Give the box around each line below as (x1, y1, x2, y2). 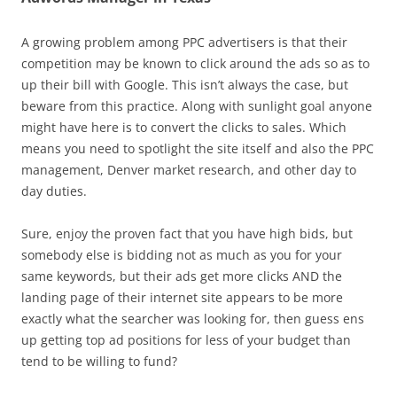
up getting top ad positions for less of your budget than (21, 331, 351, 348)
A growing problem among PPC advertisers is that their (21, 34, 347, 51)
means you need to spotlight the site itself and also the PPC (21, 140, 374, 157)
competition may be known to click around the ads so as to (21, 55, 370, 72)
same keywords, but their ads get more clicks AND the (21, 268, 342, 284)
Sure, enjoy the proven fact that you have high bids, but (21, 225, 353, 242)
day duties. (21, 183, 87, 199)
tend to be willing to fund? (21, 353, 177, 370)
